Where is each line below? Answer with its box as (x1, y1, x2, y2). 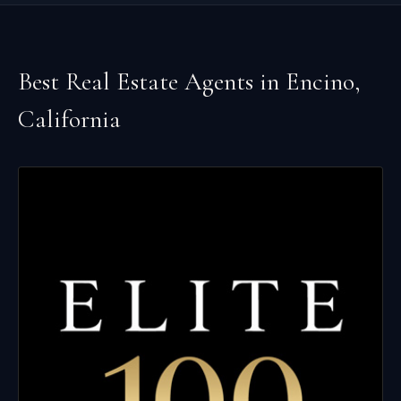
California (18, 104, 121, 134)
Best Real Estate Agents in (18, 66, 286, 97)
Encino (286, 66, 354, 97)
